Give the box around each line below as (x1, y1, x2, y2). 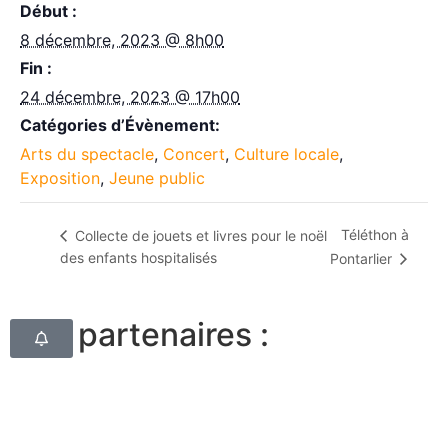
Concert (163, 144, 225, 164)
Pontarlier (329, 249, 396, 267)
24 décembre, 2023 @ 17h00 (20, 87, 240, 107)
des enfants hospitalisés (60, 248, 217, 266)
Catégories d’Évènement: (20, 115, 220, 135)
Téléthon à (340, 226, 409, 244)
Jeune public (109, 168, 205, 188)
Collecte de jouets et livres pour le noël (71, 226, 327, 244)
